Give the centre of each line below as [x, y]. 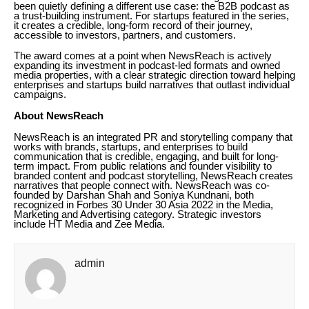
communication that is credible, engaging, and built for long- [146, 157]
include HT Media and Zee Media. [89, 225]
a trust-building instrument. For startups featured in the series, [151, 16]
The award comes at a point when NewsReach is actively [143, 56]
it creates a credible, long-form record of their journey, [133, 26]
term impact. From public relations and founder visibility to [143, 167]
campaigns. [40, 95]
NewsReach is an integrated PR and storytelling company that [153, 138]
